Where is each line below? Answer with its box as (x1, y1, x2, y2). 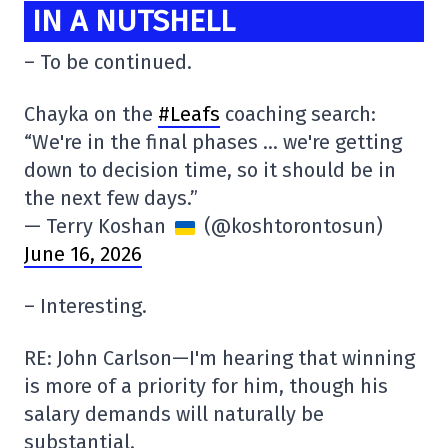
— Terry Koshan (24, 214, 171, 239)
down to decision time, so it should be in (24, 158, 396, 183)
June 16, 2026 (24, 242, 142, 267)
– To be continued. (24, 50, 192, 75)
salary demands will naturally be (24, 402, 324, 427)
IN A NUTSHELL (32, 2, 235, 39)
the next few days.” (24, 186, 198, 211)
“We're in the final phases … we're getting (24, 130, 402, 155)
